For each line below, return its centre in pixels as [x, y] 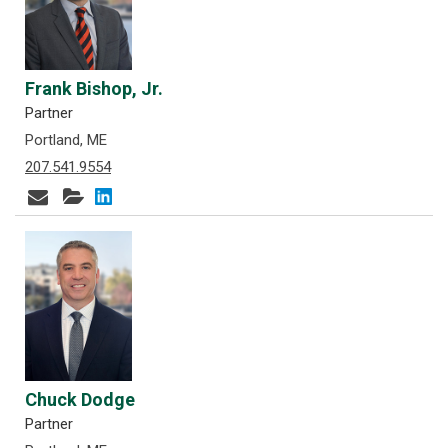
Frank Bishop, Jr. [94, 88]
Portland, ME [66, 140]
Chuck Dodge [80, 399]
